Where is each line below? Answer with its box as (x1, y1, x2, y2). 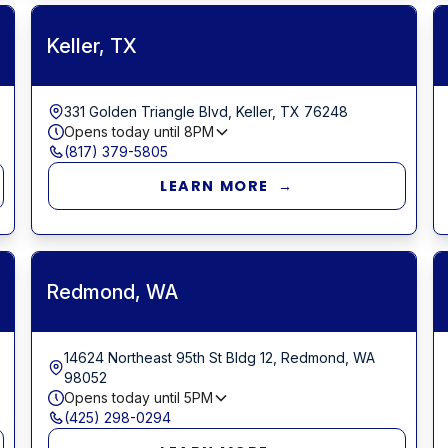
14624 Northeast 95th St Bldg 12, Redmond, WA (63, 348, 375, 366)
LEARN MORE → (160, 175, 294, 196)
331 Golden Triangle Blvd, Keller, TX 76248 (63, 102, 348, 120)
